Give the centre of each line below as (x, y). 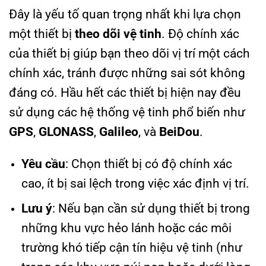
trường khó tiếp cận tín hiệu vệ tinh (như (132, 248)
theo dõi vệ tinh (118, 34)
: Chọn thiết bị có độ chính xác (148, 164)
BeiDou (179, 132)
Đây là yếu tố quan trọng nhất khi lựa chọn (125, 14)
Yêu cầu (43, 164)
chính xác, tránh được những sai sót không (127, 73)
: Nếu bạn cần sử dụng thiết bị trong (151, 209)
